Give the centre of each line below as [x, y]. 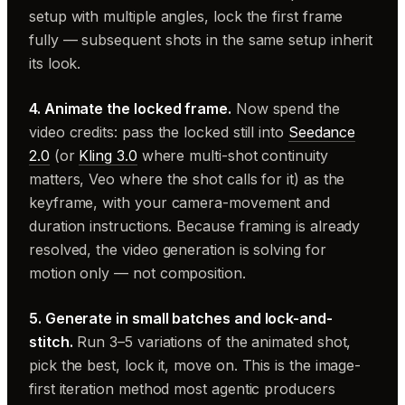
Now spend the [285, 108]
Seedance [322, 132]
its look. [55, 63]
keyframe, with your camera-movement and [180, 202]
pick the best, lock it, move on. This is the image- [195, 365]
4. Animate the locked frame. [130, 108]
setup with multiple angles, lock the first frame [186, 16]
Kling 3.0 [108, 155]
